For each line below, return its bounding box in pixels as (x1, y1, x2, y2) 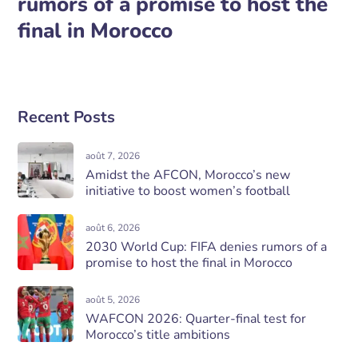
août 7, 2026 (86, 149, 141, 162)
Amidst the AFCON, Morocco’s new (86, 166, 291, 184)
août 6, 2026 (86, 221, 141, 234)
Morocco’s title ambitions (86, 326, 231, 344)
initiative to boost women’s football (86, 182, 291, 200)
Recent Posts (18, 106, 116, 128)
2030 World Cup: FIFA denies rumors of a (86, 238, 328, 256)
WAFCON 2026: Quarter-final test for (86, 310, 307, 328)
